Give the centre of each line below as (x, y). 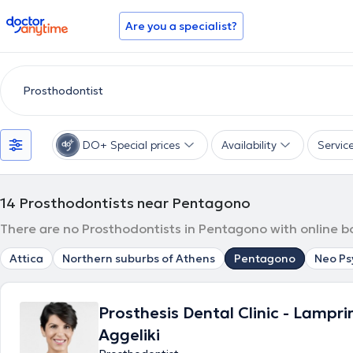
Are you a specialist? (181, 26)
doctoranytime (50, 22)
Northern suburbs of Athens (139, 258)
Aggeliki (129, 335)
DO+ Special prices (132, 145)
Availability (249, 145)
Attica (26, 258)
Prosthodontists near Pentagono (135, 203)
